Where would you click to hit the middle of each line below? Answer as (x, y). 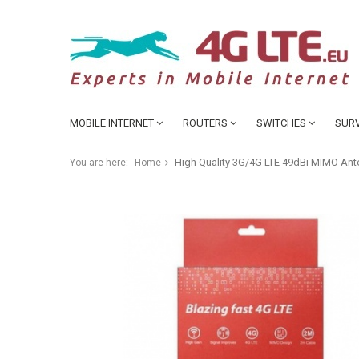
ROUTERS (205, 123)
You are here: (99, 163)
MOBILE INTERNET (112, 123)
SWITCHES (281, 123)
